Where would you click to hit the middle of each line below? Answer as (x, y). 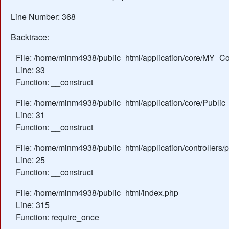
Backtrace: (30, 37)
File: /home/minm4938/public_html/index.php (97, 192)
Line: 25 (30, 160)
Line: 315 (33, 205)
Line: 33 (30, 70)
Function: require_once (58, 217)
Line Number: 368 (43, 17)
